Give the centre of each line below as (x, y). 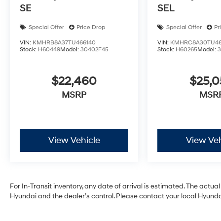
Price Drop (91, 27)
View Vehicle (74, 141)
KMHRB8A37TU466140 (64, 42)
